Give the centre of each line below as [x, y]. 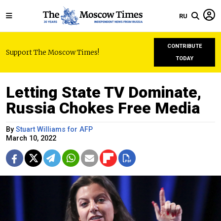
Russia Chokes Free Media [103, 108]
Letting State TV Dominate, [104, 92]
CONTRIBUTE [184, 46]
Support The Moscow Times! [53, 52]
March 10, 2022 [31, 138]
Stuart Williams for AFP [54, 129]
